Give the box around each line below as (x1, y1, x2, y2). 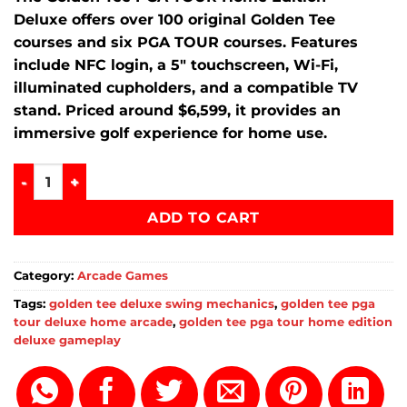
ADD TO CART (147, 209, 260, 227)
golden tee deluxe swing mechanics (49, 296, 274, 311)
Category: (14, 268, 77, 283)
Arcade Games (77, 268, 168, 283)
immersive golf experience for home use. (14, 124, 327, 143)
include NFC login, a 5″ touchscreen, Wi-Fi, (14, 56, 338, 74)
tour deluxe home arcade (14, 314, 173, 329)
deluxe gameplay (14, 333, 121, 347)
